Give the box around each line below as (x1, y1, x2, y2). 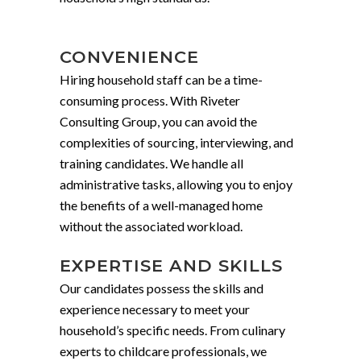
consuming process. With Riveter (60, 93, 240, 108)
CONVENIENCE (60, 47, 199, 67)
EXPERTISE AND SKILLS (60, 255, 283, 276)
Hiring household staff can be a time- (60, 72, 263, 87)
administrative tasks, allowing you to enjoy (60, 176, 293, 192)
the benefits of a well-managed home (60, 197, 263, 213)
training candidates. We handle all (60, 156, 243, 171)
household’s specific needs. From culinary (60, 322, 285, 338)
